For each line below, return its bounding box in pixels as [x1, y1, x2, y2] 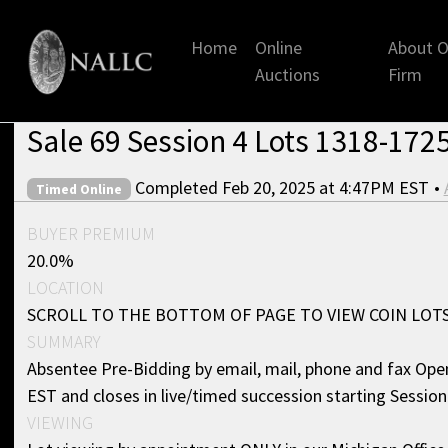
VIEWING [27, 410, 93, 434]
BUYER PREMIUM [27, 221, 155, 245]
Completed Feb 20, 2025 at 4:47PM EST [135, 175, 430, 199]
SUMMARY [27, 329, 101, 353]
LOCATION [27, 275, 104, 299]
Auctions [254, 63, 320, 87]
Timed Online [35, 180, 122, 198]
